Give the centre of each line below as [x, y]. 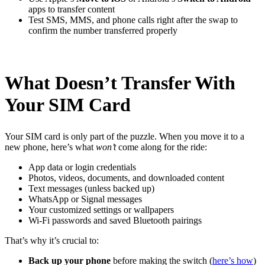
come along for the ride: [161, 147]
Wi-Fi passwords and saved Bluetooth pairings [115, 221]
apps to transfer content [72, 9]
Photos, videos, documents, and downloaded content [126, 178]
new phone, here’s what [50, 147]
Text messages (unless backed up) [91, 189]
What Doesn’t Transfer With [120, 83]
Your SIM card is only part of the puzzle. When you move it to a [125, 137]
